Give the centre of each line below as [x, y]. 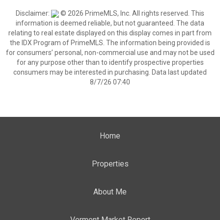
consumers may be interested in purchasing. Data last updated [110, 72]
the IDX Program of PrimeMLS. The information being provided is [110, 43]
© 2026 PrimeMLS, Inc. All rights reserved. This [132, 13]
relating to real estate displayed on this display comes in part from [110, 33]
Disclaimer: [33, 13]
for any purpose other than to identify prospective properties [110, 62]
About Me [110, 192]
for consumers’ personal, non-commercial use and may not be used [110, 53]
